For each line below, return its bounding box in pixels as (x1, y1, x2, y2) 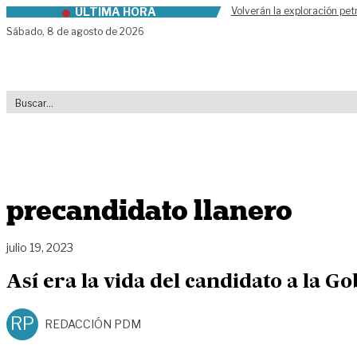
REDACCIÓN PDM (45, 316, 141, 331)
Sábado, (6, 25, 47, 37)
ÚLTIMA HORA (74, 5, 156, 18)
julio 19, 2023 (6, 240, 73, 254)
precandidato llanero (6, 193, 292, 228)
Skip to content (6, 7, 101, 22)
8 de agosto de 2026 (47, 25, 144, 37)
